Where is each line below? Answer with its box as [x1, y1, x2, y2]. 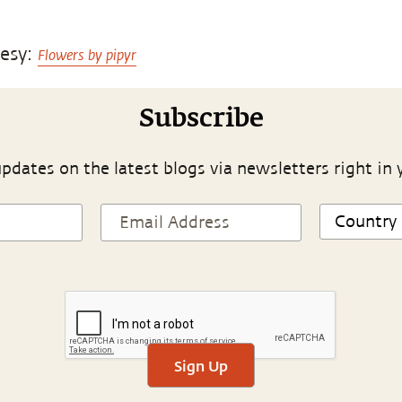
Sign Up [174, 355, 228, 375]
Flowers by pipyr [38, 45, 136, 65]
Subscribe [138, 107, 264, 133]
